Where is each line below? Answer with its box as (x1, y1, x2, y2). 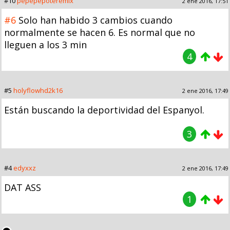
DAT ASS (4, 181, 41, 194)
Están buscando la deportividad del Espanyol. (4, 103, 204, 116)
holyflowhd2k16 (13, 85, 63, 95)
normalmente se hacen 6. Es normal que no (4, 26, 195, 39)
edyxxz (13, 163, 36, 172)
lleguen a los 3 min (4, 38, 87, 51)
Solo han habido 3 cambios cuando (18, 13, 172, 26)
